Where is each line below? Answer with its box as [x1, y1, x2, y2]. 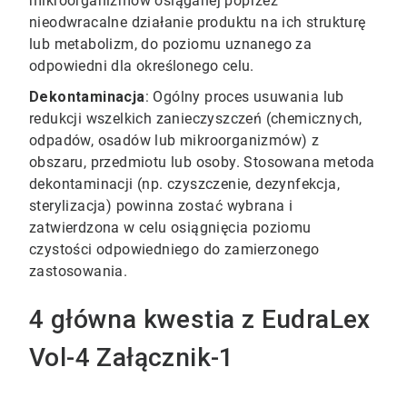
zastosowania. [29, 263, 128, 281]
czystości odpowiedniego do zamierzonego [29, 241, 320, 259]
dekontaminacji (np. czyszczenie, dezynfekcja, [29, 175, 340, 194]
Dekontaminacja [29, 88, 145, 106]
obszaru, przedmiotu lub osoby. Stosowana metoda [29, 154, 375, 172]
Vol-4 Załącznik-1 [29, 342, 234, 373]
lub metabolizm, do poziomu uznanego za [29, 35, 313, 54]
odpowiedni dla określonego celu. [29, 57, 254, 75]
